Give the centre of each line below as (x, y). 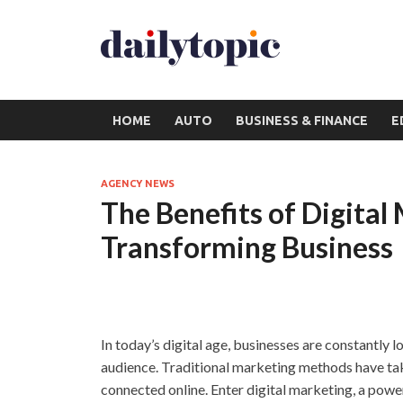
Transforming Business (247, 247)
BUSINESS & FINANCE (302, 120)
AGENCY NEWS (138, 184)
